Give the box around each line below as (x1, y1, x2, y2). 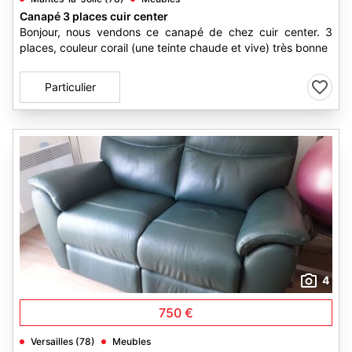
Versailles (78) (31, 335, 95, 347)
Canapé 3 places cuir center (20, 9, 168, 23)
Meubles (112, 335, 151, 347)
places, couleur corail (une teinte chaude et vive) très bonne (20, 41, 328, 54)
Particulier (44, 80, 96, 93)
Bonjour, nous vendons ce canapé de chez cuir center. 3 (20, 25, 332, 38)
